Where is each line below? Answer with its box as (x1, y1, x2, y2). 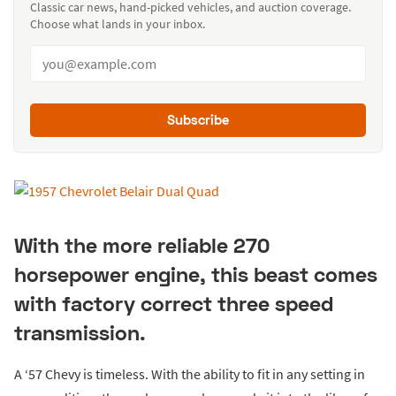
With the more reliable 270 (14, 232, 270, 258)
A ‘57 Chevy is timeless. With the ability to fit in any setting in (14, 364, 365, 383)
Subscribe (167, 111, 229, 128)
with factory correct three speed (14, 291, 333, 316)
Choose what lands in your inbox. (29, 16, 205, 33)
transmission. (14, 320, 146, 346)
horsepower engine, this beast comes (14, 262, 377, 287)
